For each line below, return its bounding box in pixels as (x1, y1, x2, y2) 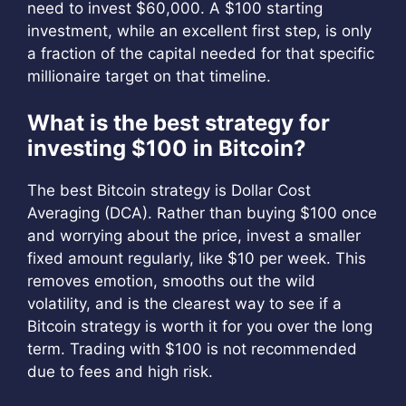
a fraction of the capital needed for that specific (27, 43, 374, 63)
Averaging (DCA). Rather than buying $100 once (27, 204, 377, 222)
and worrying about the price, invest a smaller (27, 227, 361, 245)
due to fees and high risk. (27, 362, 213, 381)
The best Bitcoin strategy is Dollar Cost (27, 181, 311, 199)
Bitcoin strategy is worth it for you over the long (27, 317, 372, 335)
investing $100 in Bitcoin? (27, 135, 306, 161)
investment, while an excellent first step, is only (27, 21, 372, 40)
